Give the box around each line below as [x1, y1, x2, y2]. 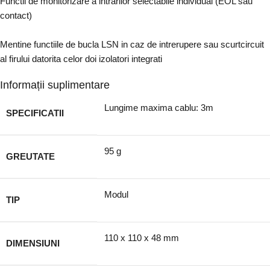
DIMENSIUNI [6, 238, 60, 249]
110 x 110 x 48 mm [104, 233, 179, 243]
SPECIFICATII [6, 108, 64, 119]
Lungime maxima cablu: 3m [104, 102, 213, 113]
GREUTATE [6, 151, 55, 162]
